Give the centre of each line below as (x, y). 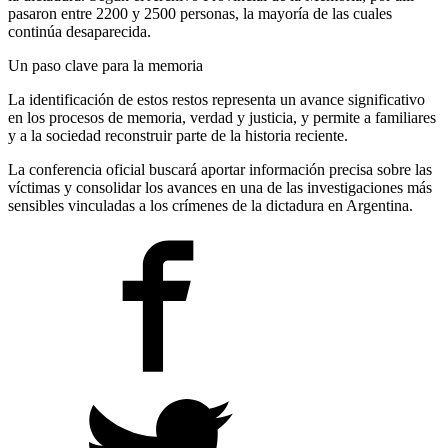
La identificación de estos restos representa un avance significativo (216, 99)
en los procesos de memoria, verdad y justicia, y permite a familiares (222, 117)
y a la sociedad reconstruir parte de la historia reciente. (178, 135)
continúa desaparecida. (79, 31)
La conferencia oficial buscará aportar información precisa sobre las (220, 169)
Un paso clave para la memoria (105, 65)
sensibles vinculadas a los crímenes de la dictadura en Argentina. (210, 205)
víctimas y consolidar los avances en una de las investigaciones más (220, 187)
